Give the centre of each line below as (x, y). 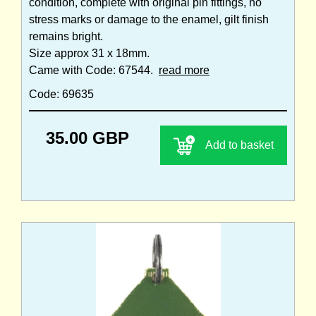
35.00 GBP (87, 138)
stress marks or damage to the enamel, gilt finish (149, 19)
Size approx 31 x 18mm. (89, 53)
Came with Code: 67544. (94, 70)
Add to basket (239, 145)
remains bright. (66, 36)
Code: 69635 (61, 94)
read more (184, 70)
